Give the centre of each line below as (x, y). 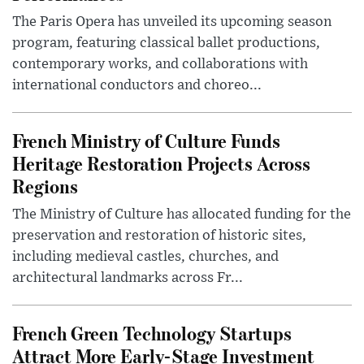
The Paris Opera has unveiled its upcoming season (172, 22)
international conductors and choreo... (137, 86)
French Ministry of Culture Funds (146, 141)
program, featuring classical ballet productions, (166, 43)
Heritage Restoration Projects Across (161, 163)
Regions (45, 186)
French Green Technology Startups (152, 333)
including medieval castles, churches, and (145, 257)
